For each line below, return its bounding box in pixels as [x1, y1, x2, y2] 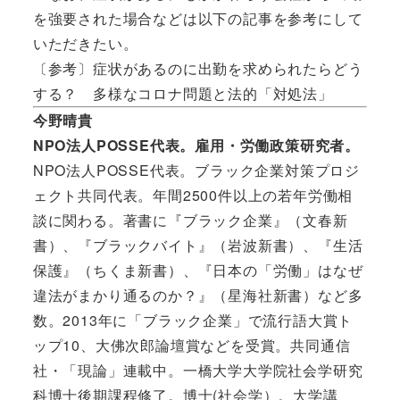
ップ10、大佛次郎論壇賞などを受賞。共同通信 [32, 334, 351, 355]
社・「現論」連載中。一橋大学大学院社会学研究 [32, 359, 363, 380]
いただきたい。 [32, 32, 138, 54]
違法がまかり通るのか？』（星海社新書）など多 [32, 284, 363, 305]
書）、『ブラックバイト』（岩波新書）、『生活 [32, 234, 363, 255]
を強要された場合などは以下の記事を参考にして [32, 7, 363, 29]
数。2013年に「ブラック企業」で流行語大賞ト [32, 309, 354, 330]
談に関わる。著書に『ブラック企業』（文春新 [32, 209, 348, 230]
